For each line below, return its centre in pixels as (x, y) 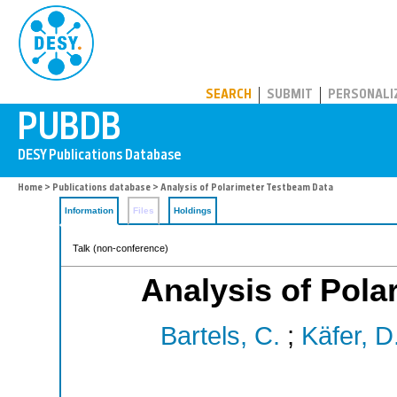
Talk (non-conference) (121, 248)
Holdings (193, 210)
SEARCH (229, 95)
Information (89, 210)
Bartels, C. (220, 336)
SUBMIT (290, 95)
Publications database (101, 188)
